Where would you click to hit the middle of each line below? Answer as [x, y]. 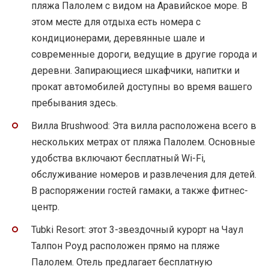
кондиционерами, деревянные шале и [118, 38]
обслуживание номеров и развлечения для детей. [144, 175]
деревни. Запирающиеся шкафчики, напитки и [135, 71]
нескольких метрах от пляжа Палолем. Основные [143, 142]
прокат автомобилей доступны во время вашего [142, 87]
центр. [45, 207]
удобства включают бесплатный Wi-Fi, [118, 159]
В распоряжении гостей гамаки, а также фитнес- [140, 191]
